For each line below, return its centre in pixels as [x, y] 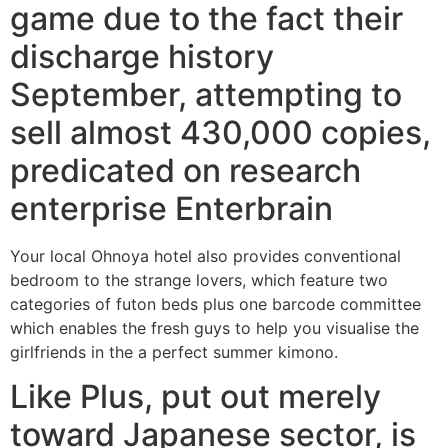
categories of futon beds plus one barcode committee [215, 303]
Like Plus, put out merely [195, 397]
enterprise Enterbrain [171, 208]
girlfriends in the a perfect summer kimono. [174, 351]
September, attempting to [206, 94]
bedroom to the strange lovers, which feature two [199, 279]
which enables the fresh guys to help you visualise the [214, 327]
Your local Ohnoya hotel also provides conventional [205, 255]
